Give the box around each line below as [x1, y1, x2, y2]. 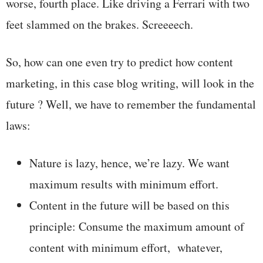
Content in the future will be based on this [29, 197, 230, 213]
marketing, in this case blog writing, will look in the [6, 75, 254, 91]
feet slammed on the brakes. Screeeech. [6, 16, 193, 32]
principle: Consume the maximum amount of [29, 218, 244, 234]
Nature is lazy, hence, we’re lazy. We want [29, 154, 230, 171]
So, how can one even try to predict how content [6, 53, 233, 70]
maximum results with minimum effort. [29, 176, 218, 192]
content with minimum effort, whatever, [29, 239, 222, 255]
